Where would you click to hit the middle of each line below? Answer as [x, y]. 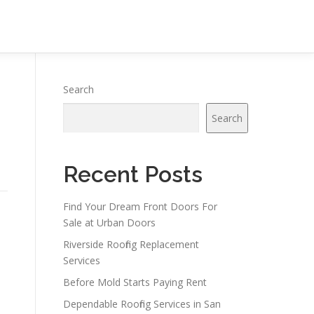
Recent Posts [133, 174]
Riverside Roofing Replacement [131, 244]
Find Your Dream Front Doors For [140, 206]
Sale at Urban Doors [109, 223]
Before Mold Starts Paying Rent [135, 282]
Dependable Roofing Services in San [142, 304]
